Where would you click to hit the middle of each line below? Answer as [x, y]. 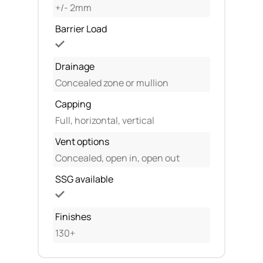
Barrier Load [81, 29]
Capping [73, 104]
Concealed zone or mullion [112, 83]
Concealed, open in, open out [117, 158]
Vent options [82, 141]
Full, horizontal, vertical [105, 120]
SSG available [84, 179]
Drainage [75, 66]
